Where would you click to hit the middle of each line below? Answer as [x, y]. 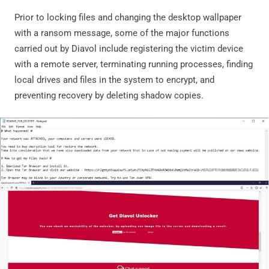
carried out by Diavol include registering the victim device [129, 49]
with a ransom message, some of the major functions [122, 33]
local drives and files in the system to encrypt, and [114, 80]
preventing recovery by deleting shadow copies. [109, 96]
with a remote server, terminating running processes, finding [134, 65]
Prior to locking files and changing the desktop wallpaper [128, 18]
